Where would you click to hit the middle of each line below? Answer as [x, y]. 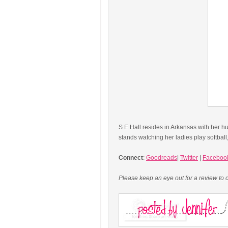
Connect [131, 158]
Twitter [189, 158]
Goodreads [162, 158]
